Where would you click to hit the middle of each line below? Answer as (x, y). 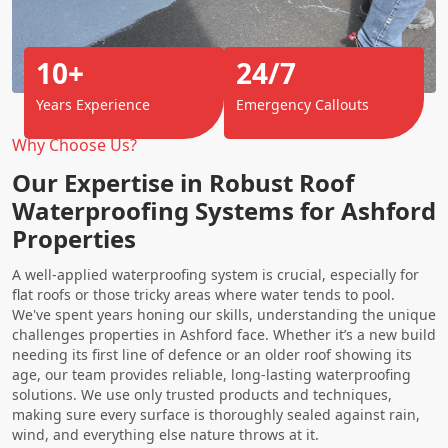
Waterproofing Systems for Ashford (224, 210)
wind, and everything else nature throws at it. (165, 434)
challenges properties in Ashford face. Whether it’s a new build (224, 334)
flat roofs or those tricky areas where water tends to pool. (203, 294)
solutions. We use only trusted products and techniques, (202, 394)
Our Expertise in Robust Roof (183, 182)
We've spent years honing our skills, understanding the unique (224, 314)
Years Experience (93, 104)
